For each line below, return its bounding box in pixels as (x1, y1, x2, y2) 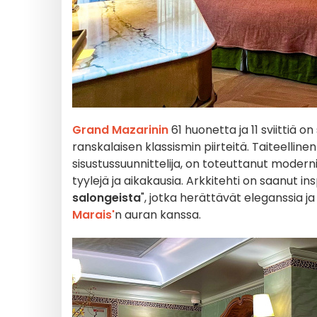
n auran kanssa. (115, 207, 201, 223)
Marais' (72, 207, 115, 223)
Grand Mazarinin (72, 122, 168, 138)
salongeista (72, 190, 141, 206)
